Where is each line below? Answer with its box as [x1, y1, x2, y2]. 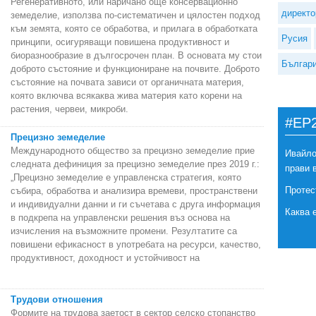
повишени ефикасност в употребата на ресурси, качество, [11, 239, 261, 250]
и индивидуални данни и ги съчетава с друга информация [11, 199, 260, 210]
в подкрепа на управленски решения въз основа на [11, 212, 230, 224]
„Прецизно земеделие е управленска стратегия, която [11, 172, 241, 183]
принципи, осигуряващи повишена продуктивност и [11, 37, 229, 48]
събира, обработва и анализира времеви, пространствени [11, 186, 257, 197]
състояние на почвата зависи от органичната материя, [11, 77, 244, 88]
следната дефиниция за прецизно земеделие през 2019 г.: [11, 159, 260, 170]
